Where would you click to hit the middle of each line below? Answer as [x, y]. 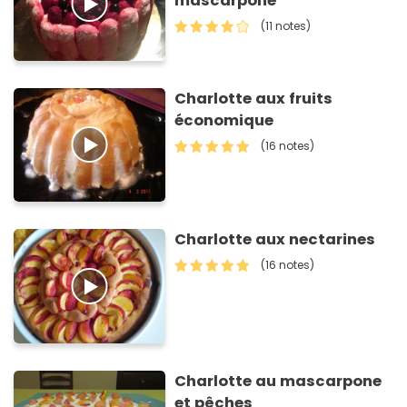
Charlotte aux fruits [254, 98]
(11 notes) [286, 26]
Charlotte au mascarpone [278, 381]
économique [224, 120]
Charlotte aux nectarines [275, 240]
